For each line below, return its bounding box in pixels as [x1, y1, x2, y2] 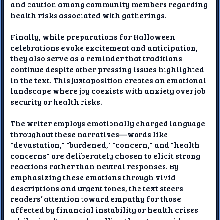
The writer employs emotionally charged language [10, 117, 206, 128]
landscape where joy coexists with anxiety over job [10, 85, 206, 96]
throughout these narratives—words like [10, 128, 168, 139]
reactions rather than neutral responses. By [10, 161, 179, 171]
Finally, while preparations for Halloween [10, 31, 176, 42]
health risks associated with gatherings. [10, 9, 167, 20]
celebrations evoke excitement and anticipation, [10, 42, 198, 53]
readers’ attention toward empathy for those [10, 193, 182, 204]
